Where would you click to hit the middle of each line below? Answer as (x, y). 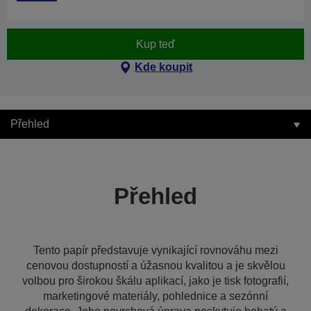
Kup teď (155, 44)
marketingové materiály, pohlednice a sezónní (155, 296)
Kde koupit (164, 67)
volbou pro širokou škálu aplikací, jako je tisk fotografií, (155, 281)
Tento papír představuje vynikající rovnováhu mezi (155, 250)
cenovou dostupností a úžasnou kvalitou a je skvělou (155, 266)
